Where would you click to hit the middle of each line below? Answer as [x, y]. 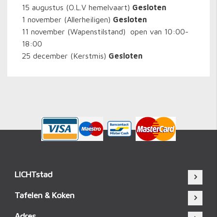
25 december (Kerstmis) [65, 56]
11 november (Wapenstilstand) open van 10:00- [105, 31]
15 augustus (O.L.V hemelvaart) [77, 7]
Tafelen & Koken [45, 195]
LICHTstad [33, 174]
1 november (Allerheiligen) [67, 19]
